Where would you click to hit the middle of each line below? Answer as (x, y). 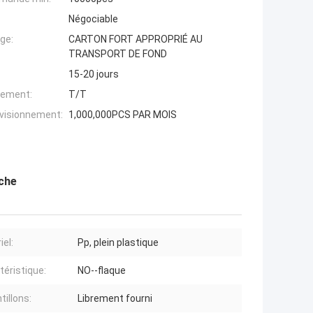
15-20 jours (94, 74)
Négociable (93, 19)
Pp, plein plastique (118, 243)
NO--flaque (102, 271)
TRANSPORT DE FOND (118, 54)
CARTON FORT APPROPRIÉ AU (136, 39)
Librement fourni (115, 299)
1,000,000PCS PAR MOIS (123, 115)
